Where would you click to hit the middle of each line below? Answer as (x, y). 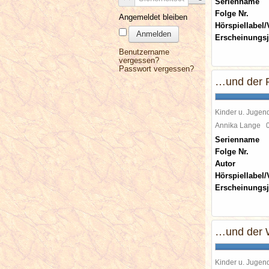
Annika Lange (240, 125)
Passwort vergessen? (156, 69)
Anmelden (154, 34)
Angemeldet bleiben (153, 17)
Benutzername (144, 52)
